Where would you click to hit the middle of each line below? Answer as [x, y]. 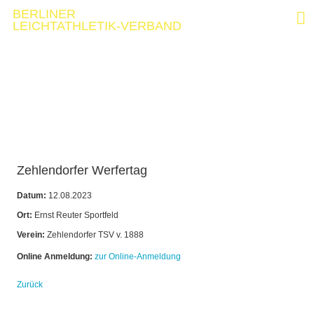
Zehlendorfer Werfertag [82, 171]
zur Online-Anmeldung [138, 257]
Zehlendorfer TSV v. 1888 [94, 235]
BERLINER [46, 14]
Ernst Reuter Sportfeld [75, 216]
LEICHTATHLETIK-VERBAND [97, 26]
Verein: [31, 235]
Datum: [32, 196]
